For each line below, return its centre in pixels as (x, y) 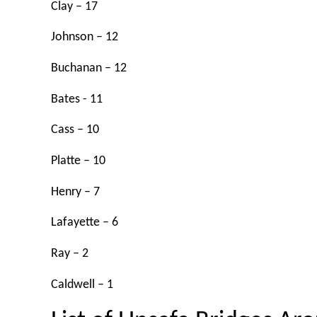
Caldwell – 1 (82, 284)
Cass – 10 (75, 130)
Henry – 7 (75, 192)
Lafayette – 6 (85, 223)
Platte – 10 (78, 161)
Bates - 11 (77, 99)
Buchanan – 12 (89, 68)
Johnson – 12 (85, 38)
